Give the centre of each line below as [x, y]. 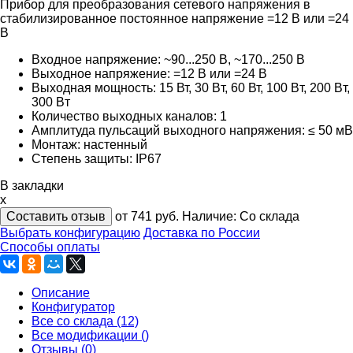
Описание [61, 292]
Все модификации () [90, 335]
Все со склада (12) [85, 321]
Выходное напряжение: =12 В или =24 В [149, 73]
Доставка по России [202, 232]
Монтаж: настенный [89, 144]
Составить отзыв [56, 216]
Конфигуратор [73, 307]
